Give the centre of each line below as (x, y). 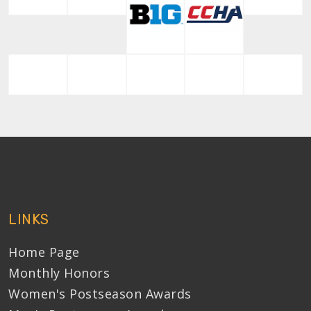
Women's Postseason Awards (100, 294)
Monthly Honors (59, 273)
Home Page (44, 252)
